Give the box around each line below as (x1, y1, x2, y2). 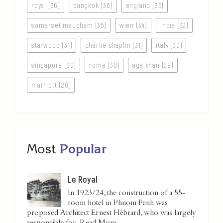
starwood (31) (31, 41, 73, 50)
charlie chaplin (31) (85, 41, 143, 50)
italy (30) (156, 41, 183, 50)
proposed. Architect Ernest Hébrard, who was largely (27, 210, 196, 218)
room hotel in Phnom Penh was (68, 200, 168, 208)
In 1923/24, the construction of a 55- (68, 190, 185, 198)
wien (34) (119, 21, 148, 30)
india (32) (160, 21, 189, 30)
